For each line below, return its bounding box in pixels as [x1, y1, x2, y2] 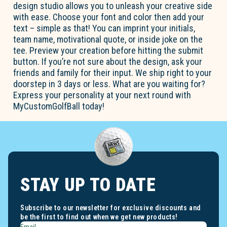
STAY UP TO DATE [20, 174, 156, 196]
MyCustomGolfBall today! [13, 101, 105, 112]
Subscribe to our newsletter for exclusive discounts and [20, 204, 201, 212]
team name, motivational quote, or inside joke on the [13, 34, 203, 45]
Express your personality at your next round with [13, 90, 192, 101]
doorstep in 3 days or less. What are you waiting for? [13, 79, 206, 90]
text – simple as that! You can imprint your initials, [13, 23, 196, 34]
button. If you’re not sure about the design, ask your [13, 56, 203, 67]
